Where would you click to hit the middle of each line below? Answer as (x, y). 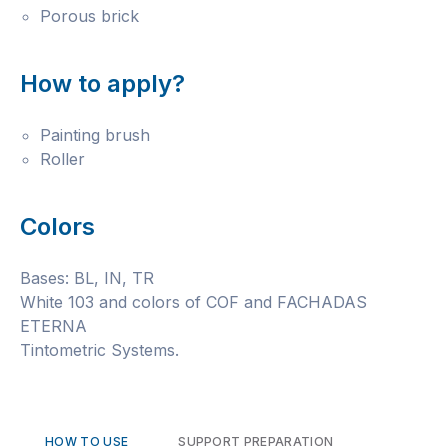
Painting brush (95, 135)
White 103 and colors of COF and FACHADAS (193, 302)
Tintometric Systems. (99, 350)
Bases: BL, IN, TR (87, 278)
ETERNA (53, 326)
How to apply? (102, 83)
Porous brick (89, 16)
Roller (62, 159)
